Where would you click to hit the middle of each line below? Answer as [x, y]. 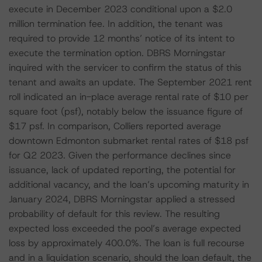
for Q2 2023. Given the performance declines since [120, 155]
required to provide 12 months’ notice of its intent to [122, 38]
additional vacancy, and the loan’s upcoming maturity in [129, 185]
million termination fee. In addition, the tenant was [116, 24]
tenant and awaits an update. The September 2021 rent [130, 82]
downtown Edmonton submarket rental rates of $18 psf [129, 141]
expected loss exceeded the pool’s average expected [125, 228]
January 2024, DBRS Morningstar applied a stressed [122, 199]
